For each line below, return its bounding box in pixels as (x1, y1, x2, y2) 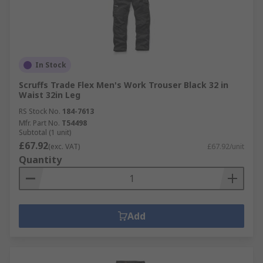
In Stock (35, 60, 66, 70)
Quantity (19, 153, 62, 166)
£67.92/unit (207, 141, 244, 151)
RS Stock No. (19, 106, 60, 116)
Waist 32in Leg (19, 89, 80, 100)
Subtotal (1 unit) (19, 127, 71, 137)
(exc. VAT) (48, 141, 80, 151)
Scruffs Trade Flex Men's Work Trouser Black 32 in (19, 79, 228, 90)
